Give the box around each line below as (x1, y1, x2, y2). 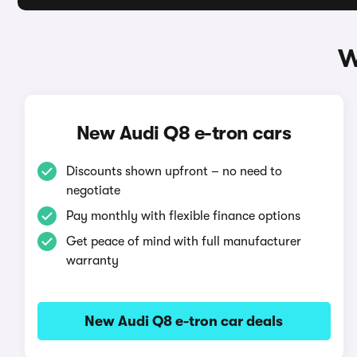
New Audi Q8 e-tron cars (76, 122, 292, 144)
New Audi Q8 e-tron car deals (84, 313, 284, 329)
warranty (65, 253, 119, 268)
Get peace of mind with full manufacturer (65, 234, 301, 249)
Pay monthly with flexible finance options (65, 209, 300, 223)
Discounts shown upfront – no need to (65, 164, 282, 178)
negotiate (65, 183, 120, 198)
